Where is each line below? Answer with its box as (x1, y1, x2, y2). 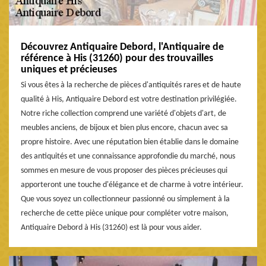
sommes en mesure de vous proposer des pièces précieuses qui (21, 166, 227, 175)
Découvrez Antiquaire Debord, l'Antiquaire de (21, 41, 224, 53)
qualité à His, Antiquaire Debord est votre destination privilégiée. (21, 94, 237, 104)
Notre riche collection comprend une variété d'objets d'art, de (21, 109, 226, 118)
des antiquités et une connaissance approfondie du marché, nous (21, 151, 235, 161)
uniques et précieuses (21, 64, 117, 75)
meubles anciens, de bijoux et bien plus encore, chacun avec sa (21, 123, 228, 132)
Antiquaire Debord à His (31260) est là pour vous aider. (21, 223, 202, 232)
